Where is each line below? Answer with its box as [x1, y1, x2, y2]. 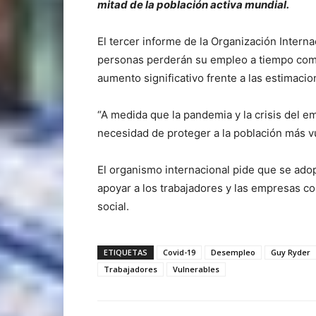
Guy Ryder [271, 247, 310, 258]
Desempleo [211, 247, 255, 258]
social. [97, 200, 129, 214]
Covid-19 [163, 247, 195, 258]
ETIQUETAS [104, 247, 147, 258]
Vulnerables [173, 264, 219, 275]
